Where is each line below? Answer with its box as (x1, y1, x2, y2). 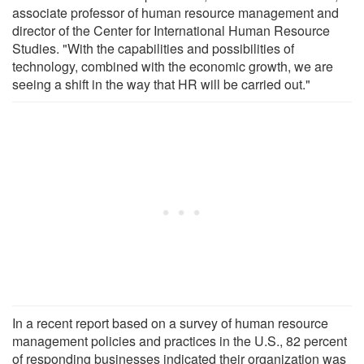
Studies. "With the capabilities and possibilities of (12, 38, 294, 58)
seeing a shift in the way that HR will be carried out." (12, 74, 310, 93)
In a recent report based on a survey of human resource (12, 313, 328, 332)
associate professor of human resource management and (12, 2, 339, 22)
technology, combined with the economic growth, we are (12, 56, 333, 76)
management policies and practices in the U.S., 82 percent (12, 331, 347, 350)
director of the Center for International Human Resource (12, 20, 330, 40)
